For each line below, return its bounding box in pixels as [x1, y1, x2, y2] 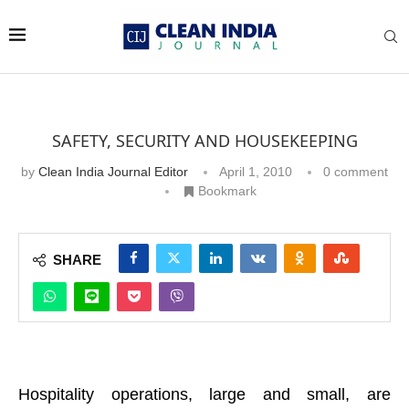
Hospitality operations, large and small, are [18, 384, 391, 404]
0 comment [323, 163, 388, 179]
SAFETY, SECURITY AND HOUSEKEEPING [51, 129, 358, 152]
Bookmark [197, 183, 257, 198]
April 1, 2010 [219, 163, 292, 179]
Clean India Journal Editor [38, 163, 188, 179]
